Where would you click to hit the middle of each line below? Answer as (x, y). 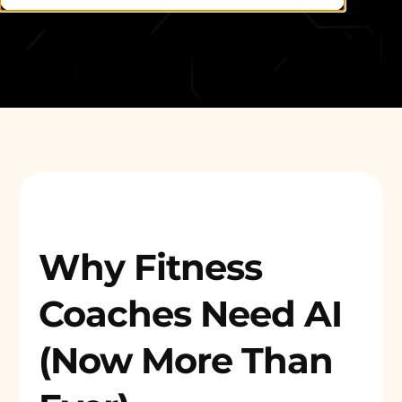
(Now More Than (185, 360)
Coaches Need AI (190, 314)
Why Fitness (150, 267)
